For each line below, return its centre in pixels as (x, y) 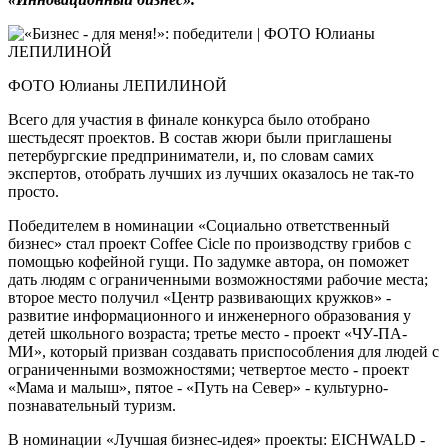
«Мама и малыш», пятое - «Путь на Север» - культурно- (198, 388)
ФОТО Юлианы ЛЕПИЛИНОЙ (117, 86)
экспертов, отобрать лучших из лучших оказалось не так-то (211, 174)
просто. (33, 192)
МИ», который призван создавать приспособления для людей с (223, 352)
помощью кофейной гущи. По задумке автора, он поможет (208, 262)
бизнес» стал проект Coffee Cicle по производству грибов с (209, 244)
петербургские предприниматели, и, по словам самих (191, 156)
